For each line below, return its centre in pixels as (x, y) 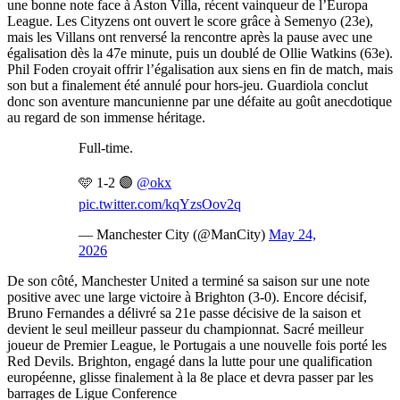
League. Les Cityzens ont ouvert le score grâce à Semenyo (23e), (190, 21)
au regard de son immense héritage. (106, 117)
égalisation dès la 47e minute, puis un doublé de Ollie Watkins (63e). (200, 53)
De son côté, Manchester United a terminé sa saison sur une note (188, 280)
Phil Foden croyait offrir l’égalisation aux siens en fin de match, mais (200, 69)
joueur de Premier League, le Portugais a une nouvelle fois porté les (197, 345)
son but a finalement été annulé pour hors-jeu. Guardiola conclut (187, 85)
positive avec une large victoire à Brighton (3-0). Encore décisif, (187, 296)
